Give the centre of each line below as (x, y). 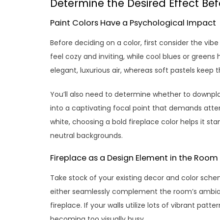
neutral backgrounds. (86, 136)
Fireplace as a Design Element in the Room (134, 158)
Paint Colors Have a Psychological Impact (133, 23)
